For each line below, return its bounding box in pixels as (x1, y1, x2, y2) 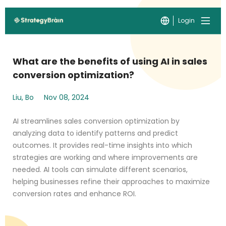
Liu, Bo (13, 92, 34, 102)
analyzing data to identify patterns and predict (13, 128, 178, 138)
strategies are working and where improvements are (13, 152, 198, 162)
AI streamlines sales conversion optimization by (13, 116, 180, 126)
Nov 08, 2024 (44, 92, 89, 102)
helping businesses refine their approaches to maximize (13, 177, 210, 187)
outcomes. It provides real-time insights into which (13, 140, 192, 150)
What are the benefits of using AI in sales (13, 55, 207, 68)
